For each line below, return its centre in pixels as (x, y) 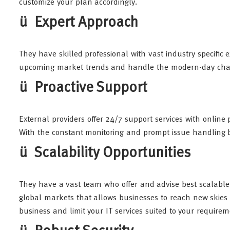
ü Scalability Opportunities (105, 154)
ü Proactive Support (83, 88)
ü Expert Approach (79, 23)
